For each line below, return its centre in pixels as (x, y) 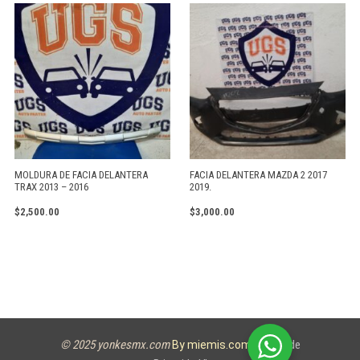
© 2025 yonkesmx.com (115, 345)
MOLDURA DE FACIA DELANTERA (81, 175)
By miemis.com (213, 345)
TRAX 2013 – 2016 (51, 187)
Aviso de (279, 345)
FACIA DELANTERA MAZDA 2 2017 (258, 175)
